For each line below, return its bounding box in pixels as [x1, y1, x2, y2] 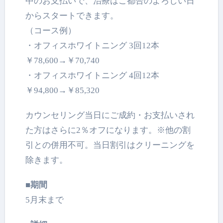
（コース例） [25, 26, 77, 36]
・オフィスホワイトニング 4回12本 [25, 71, 177, 81]
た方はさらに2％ [25, 125, 90, 135]
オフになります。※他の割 [89, 125, 191, 135]
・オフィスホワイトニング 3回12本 [25, 41, 177, 51]
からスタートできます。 [25, 11, 119, 21]
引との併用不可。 [25, 140, 94, 150]
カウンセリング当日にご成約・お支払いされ [25, 111, 195, 120]
